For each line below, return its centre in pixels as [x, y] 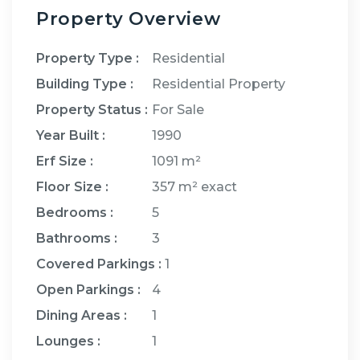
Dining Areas [78, 315]
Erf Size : [65, 161]
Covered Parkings [96, 264]
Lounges [65, 341]
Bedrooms [72, 212]
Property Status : [92, 109]
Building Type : [85, 84]
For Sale [176, 109]
